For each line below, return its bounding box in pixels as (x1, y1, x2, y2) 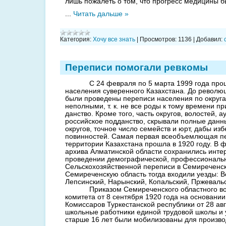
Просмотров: (140, 35, 177, 43)
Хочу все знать (93, 35, 135, 43)
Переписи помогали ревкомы (65, 62, 208, 73)
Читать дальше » (73, 10, 129, 18)
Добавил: (196, 35, 222, 43)
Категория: (60, 35, 91, 43)
